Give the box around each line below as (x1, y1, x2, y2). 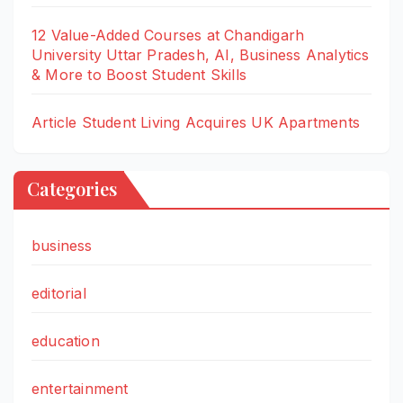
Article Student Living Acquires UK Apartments (31, 113, 360, 132)
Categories (27, 175, 117, 201)
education (31, 331, 100, 350)
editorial (31, 283, 86, 302)
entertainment (31, 379, 129, 398)
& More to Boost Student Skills (31, 66, 246, 85)
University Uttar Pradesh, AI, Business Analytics (31, 46, 370, 65)
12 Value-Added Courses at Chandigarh (31, 26, 305, 45)
